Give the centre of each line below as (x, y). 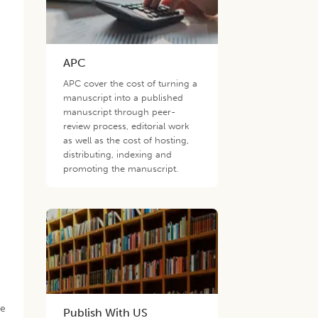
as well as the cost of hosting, (126, 140)
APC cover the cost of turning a (131, 83)
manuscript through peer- (120, 112)
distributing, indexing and (118, 154)
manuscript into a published (124, 98)
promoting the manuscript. (121, 169)
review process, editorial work (127, 126)
